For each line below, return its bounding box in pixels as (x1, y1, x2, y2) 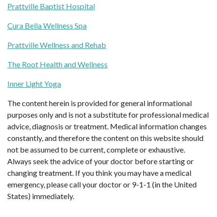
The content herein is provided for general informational (7, 98, 192, 108)
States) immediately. (7, 191, 74, 201)
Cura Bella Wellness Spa (7, 21, 87, 31)
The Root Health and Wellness (7, 60, 108, 69)
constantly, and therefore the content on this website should (7, 133, 203, 143)
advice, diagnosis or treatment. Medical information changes (7, 122, 207, 131)
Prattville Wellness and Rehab (7, 40, 106, 50)
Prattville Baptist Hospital (7, 1, 95, 11)
